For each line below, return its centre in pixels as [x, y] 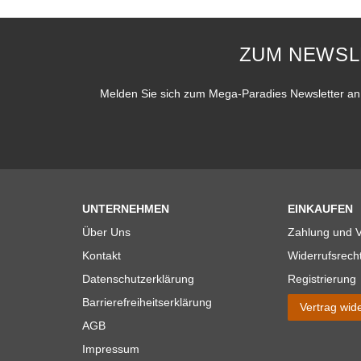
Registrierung [322, 278]
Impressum [111, 349]
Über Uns [106, 232]
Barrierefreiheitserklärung [147, 302]
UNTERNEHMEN [126, 208]
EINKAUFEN [320, 208]
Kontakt [102, 255]
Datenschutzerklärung [138, 278]
